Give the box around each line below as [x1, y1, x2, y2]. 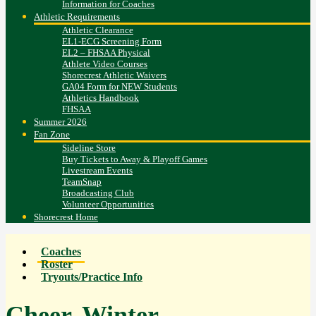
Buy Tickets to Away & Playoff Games [62, 154, 207, 165]
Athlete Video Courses [62, 59, 147, 70]
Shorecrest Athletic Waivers [62, 70, 166, 81]
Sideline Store [62, 142, 116, 154]
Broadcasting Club [62, 188, 134, 199]
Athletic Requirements [34, 11, 120, 23]
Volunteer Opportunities [62, 199, 154, 210]
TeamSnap [62, 176, 102, 188]
